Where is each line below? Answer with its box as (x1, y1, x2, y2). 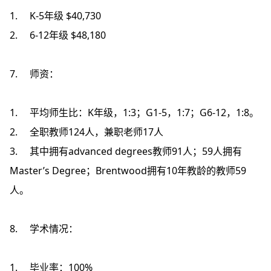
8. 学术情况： (10, 222, 78, 235)
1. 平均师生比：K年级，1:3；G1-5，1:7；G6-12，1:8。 (10, 106, 259, 119)
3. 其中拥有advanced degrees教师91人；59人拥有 (10, 145, 242, 158)
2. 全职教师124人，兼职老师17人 (10, 125, 163, 139)
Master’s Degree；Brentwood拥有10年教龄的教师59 (10, 164, 246, 177)
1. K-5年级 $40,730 (10, 9, 101, 22)
